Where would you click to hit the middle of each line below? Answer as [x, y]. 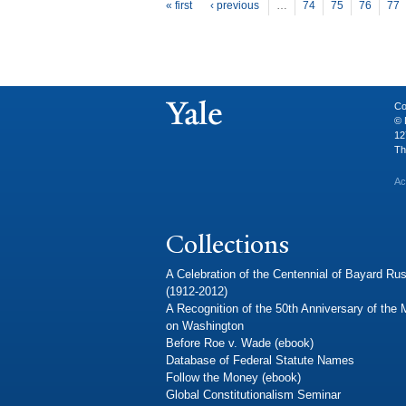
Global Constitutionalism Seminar [253, 395]
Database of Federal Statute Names [260, 361]
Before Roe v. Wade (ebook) [240, 343]
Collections [227, 244]
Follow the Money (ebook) [233, 378]
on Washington [205, 326]
